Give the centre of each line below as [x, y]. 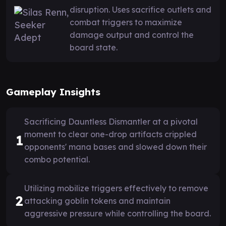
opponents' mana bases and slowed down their [116, 147]
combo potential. [57, 159]
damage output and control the [132, 35]
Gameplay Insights [53, 92]
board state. [94, 47]
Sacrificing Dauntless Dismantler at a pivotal [111, 121]
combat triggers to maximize [126, 22]
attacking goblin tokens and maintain [97, 201]
